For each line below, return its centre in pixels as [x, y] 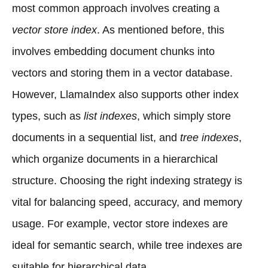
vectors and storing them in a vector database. [122, 73]
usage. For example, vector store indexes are [120, 223]
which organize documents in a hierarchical [115, 159]
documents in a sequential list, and [96, 137]
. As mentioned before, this [161, 30]
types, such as [48, 116]
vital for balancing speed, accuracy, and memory [127, 202]
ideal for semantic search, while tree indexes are [127, 245]
